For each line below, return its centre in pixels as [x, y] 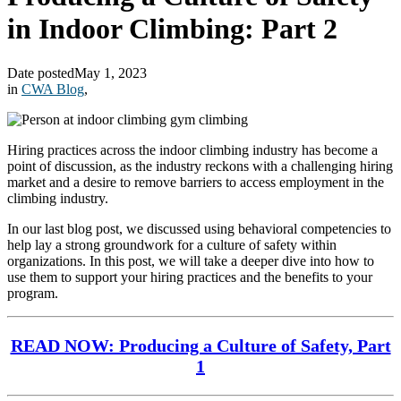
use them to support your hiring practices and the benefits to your [190, 277]
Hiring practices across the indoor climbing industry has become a [192, 149]
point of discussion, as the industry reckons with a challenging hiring [200, 166]
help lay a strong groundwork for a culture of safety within [172, 244]
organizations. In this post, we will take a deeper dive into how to [191, 260]
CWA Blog [53, 89]
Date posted [41, 73]
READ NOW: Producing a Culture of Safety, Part [200, 345]
